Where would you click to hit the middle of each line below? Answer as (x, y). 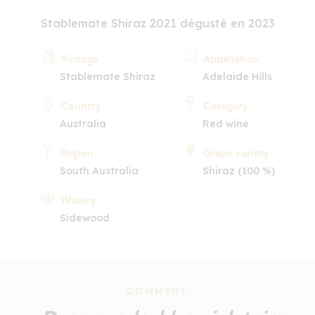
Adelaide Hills (237, 76)
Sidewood (84, 218)
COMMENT (157, 291)
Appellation (231, 59)
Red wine (225, 123)
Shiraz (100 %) (238, 171)
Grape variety (236, 153)
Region (77, 153)
